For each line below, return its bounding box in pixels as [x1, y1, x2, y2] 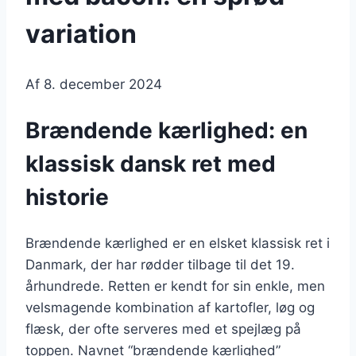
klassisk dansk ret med [25, 150, 276, 178]
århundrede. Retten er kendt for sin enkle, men [25, 277, 325, 294]
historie [25, 184, 109, 211]
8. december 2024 [44, 76, 162, 93]
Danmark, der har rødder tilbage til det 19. [25, 256, 295, 273]
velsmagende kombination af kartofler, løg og [25, 299, 315, 315]
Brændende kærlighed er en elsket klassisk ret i [25, 234, 330, 251]
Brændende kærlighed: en [25, 117, 308, 145]
